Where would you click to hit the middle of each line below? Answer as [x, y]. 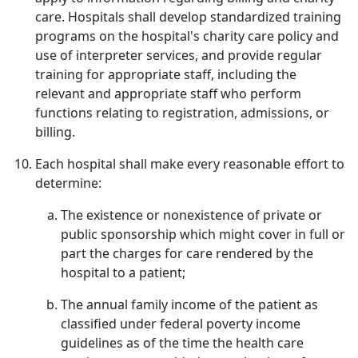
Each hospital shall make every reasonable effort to [190, 164]
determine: [68, 183]
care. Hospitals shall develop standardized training [188, 17]
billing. [55, 132]
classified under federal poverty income [181, 324]
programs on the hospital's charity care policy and [187, 36]
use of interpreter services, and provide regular [179, 55]
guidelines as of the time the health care [182, 343]
